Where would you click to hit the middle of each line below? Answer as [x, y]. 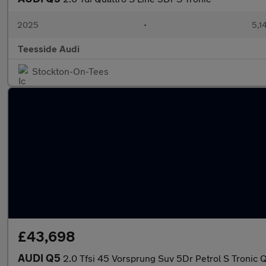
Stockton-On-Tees [70, 71]
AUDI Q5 [40, 258]
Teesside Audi [49, 48]
